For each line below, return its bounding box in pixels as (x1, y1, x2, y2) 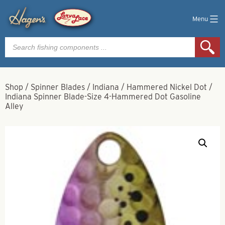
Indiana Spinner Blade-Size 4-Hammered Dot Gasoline (5, 92, 201, 101)
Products (5, 36, 37, 45)
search (5, 44, 29, 53)
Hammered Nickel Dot (127, 82, 207, 92)
